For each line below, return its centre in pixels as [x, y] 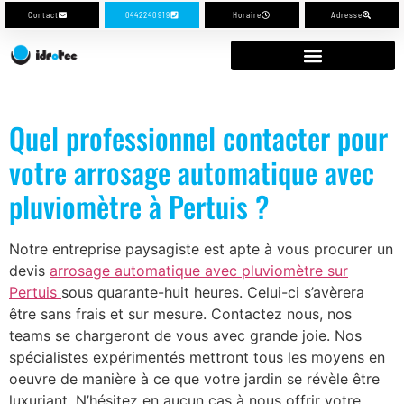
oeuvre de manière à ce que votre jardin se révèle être [194, 379]
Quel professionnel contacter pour [198, 138]
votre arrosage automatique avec [192, 172]
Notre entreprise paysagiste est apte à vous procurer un [201, 249]
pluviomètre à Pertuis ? [139, 206]
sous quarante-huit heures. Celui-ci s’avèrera [213, 292]
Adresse [346, 15]
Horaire [247, 15]
